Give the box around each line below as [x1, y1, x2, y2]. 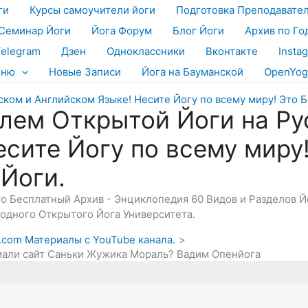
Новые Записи [49, 65, 121, 78]
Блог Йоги [173, 24, 224, 37]
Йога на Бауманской [142, 65, 243, 78]
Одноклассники [107, 45, 185, 58]
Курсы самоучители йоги [30, 3, 155, 16]
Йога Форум [91, 24, 152, 37]
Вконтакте [206, 45, 258, 58]
